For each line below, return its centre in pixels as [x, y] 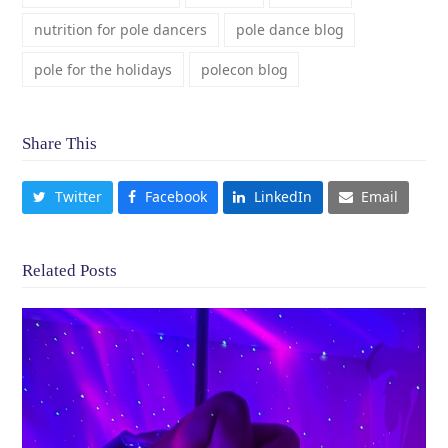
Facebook [175, 197]
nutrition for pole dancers [121, 29]
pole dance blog [289, 29]
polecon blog [244, 69]
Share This [60, 144]
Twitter [78, 197]
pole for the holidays [103, 69]
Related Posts [70, 270]
